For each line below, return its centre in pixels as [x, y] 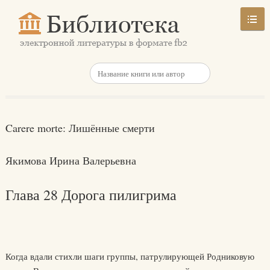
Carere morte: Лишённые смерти [80, 128]
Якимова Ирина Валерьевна [71, 160]
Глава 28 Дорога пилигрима [91, 195]
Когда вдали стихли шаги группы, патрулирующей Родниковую [130, 256]
